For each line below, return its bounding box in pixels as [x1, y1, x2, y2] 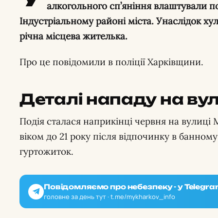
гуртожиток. [19, 145, 73, 157]
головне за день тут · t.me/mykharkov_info [44, 192, 175, 201]
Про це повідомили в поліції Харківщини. [19, 56, 203, 68]
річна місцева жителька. [19, 30, 127, 42]
